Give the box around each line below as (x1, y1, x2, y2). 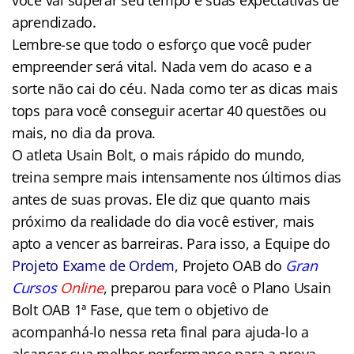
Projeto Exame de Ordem (12, 255, 175, 275)
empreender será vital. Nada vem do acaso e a (12, 56, 313, 76)
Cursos (12, 277, 57, 297)
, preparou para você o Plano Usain (103, 277, 331, 297)
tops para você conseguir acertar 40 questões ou (12, 100, 326, 120)
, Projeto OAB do (175, 255, 286, 275)
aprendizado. (12, 12, 96, 32)
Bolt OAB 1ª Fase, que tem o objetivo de (12, 299, 269, 319)
